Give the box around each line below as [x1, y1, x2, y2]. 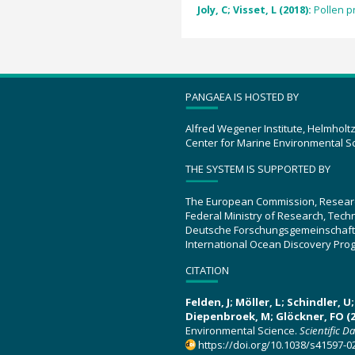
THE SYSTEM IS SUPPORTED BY [185, 162, 330, 177]
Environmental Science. [185, 323, 300, 338]
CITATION [185, 262, 229, 277]
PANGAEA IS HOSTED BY [185, 89, 299, 104]
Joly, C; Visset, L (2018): [197, 3, 314, 17]
